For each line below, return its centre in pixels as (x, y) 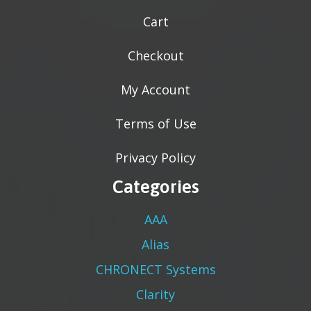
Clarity (155, 294)
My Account (155, 89)
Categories (155, 186)
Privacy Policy (155, 157)
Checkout (155, 55)
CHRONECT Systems (155, 269)
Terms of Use (155, 123)
